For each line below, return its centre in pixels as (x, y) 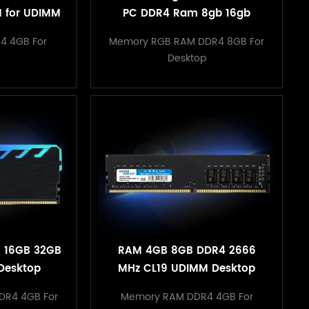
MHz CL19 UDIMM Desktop (187, 269)
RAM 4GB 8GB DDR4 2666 (187, 251)
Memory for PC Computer (187, 287)
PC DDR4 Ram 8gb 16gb (187, 13)
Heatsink (187, 49)
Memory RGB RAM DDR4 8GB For (187, 41)
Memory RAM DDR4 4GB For (187, 297)
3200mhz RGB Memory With (187, 31)
